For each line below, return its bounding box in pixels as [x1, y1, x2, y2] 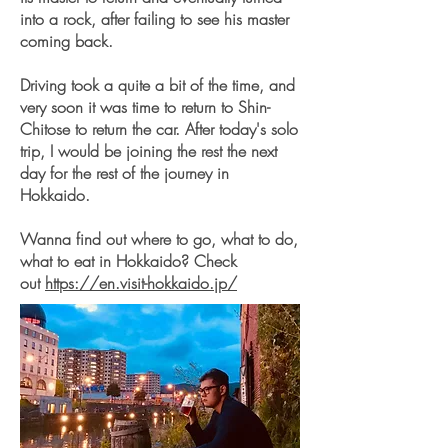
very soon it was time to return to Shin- [20, 96, 270, 118]
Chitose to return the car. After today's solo [20, 118, 298, 140]
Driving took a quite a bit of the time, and [20, 74, 295, 96]
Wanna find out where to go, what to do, [20, 228, 298, 250]
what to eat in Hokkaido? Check [20, 250, 237, 272]
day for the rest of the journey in [20, 162, 229, 184]
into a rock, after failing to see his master [20, 8, 289, 30]
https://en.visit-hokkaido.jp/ [45, 272, 237, 294]
